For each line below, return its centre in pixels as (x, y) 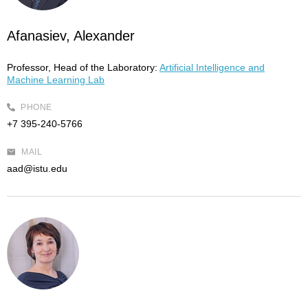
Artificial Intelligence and (212, 67)
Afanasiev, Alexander (71, 36)
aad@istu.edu (37, 168)
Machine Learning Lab (56, 80)
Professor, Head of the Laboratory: (82, 67)
